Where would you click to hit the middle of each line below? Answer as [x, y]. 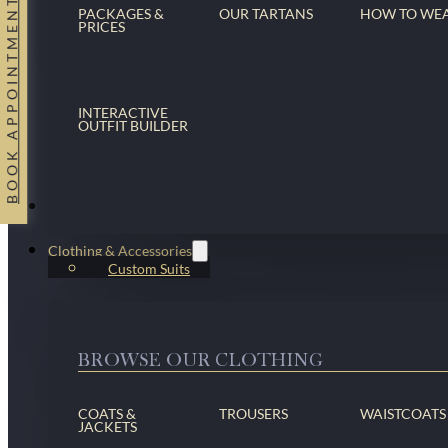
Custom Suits [149, 268]
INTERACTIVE [123, 112]
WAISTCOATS [402, 413]
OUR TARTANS [265, 13]
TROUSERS [253, 413]
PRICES [101, 26]
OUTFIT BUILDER [133, 125]
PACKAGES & [121, 13]
